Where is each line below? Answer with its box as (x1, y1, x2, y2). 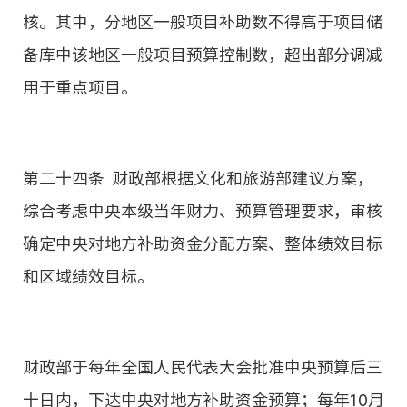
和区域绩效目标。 (23, 267, 154, 284)
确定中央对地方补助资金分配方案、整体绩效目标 (23, 234, 382, 252)
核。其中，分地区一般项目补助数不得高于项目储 (23, 13, 382, 30)
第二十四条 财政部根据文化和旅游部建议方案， (23, 169, 373, 186)
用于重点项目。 (23, 78, 137, 95)
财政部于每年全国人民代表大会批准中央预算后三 (23, 358, 382, 375)
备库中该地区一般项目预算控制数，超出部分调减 (23, 45, 382, 63)
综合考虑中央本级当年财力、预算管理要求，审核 (23, 202, 382, 219)
